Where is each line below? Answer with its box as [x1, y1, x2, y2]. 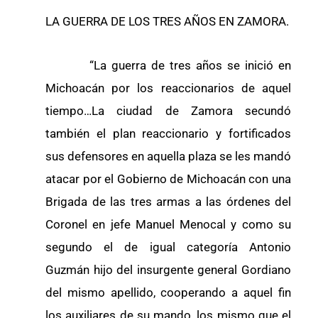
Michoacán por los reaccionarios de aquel [45, 80, 291, 95]
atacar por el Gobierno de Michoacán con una [45, 171, 291, 186]
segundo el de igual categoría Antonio [45, 239, 291, 254]
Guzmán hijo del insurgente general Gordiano [45, 262, 291, 277]
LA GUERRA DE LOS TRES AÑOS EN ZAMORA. [45, 14, 289, 29]
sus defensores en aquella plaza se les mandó [45, 148, 291, 163]
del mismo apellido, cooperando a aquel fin [45, 285, 291, 300]
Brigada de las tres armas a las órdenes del [45, 194, 291, 209]
